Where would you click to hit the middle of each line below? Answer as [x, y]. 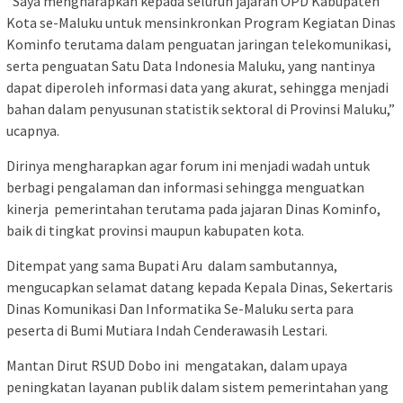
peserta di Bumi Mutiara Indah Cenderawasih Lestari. [167, 331]
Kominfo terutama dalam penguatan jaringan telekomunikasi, [199, 45]
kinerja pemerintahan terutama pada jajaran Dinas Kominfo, [193, 209]
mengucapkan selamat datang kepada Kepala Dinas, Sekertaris [200, 287]
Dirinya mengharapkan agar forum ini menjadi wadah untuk [189, 166]
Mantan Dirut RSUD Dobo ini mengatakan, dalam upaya [177, 366]
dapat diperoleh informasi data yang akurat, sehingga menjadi [197, 88]
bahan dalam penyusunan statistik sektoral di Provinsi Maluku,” [201, 109]
